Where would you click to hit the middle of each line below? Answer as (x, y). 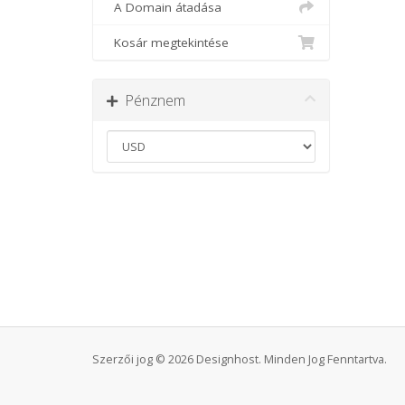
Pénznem (151, 100)
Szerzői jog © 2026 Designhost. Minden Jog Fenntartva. (240, 359)
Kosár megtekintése (168, 42)
